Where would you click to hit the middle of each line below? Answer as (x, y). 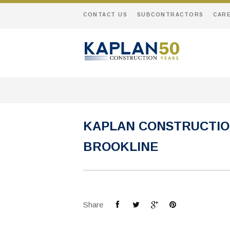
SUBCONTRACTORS (170, 15)
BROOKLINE (121, 147)
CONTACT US (105, 15)
